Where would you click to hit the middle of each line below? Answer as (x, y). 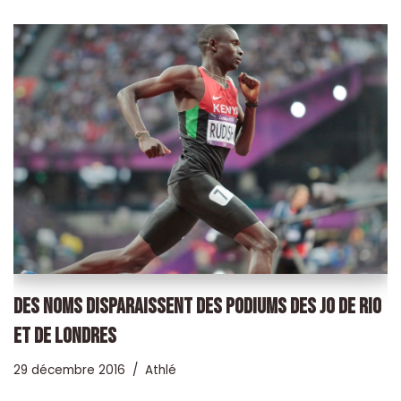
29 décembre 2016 (69, 370)
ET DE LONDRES (65, 336)
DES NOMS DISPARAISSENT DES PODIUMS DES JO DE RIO (197, 306)
